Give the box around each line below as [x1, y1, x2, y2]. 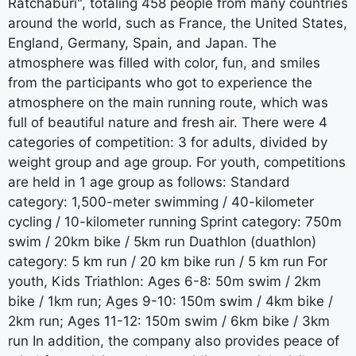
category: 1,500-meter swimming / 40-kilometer [8, 193, 314, 210]
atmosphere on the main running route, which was [8, 94, 328, 110]
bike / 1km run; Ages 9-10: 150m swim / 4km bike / [8, 292, 333, 309]
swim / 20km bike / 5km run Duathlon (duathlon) [8, 233, 316, 250]
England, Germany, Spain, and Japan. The [8, 34, 277, 51]
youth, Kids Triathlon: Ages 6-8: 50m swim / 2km [8, 273, 321, 289]
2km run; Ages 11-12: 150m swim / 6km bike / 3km [8, 312, 330, 329]
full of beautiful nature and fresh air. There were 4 [8, 114, 327, 130]
